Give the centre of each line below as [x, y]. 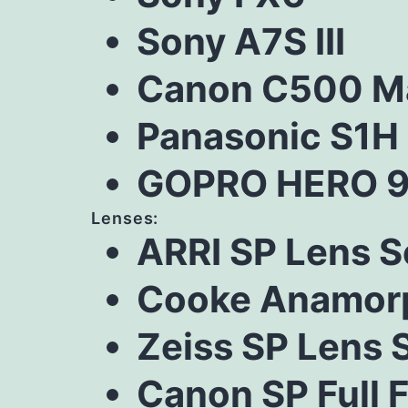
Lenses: [125, 218]
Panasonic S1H [268, 136]
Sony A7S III [241, 41]
